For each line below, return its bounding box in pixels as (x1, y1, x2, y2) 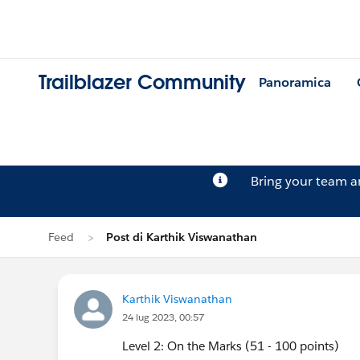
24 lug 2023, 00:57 (122, 310, 204, 324)
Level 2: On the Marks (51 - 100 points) (122, 338, 339, 354)
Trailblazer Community (39, 70, 246, 96)
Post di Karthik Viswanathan (106, 230, 257, 244)
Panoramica (259, 74, 331, 92)
